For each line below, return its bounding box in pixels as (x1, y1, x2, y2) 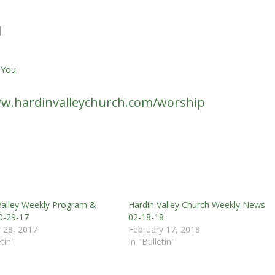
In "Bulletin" (128, 235, 175, 247)
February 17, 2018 (128, 223, 200, 235)
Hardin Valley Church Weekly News (128, 198, 265, 211)
